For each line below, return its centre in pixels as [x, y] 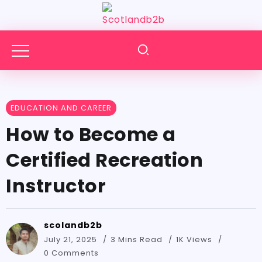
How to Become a [91, 134]
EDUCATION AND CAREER [61, 108]
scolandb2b [73, 225]
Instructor [58, 186]
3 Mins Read [138, 239]
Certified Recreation [104, 160]
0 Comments [71, 253]
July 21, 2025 [70, 239]
